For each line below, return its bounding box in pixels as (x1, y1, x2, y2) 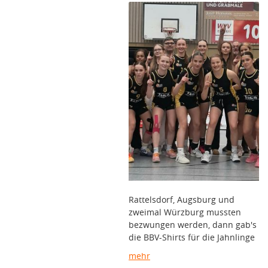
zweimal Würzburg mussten (129, 206, 241, 218)
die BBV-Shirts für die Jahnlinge (129, 231, 255, 243)
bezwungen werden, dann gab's (129, 218, 257, 230)
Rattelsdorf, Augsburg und (129, 193, 234, 205)
